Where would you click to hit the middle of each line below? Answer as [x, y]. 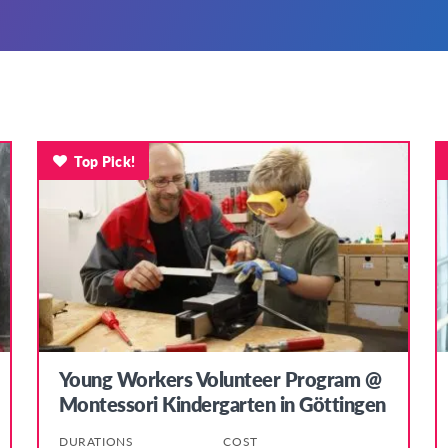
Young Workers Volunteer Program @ [220, 379]
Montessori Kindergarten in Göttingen [222, 404]
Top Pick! [105, 160]
